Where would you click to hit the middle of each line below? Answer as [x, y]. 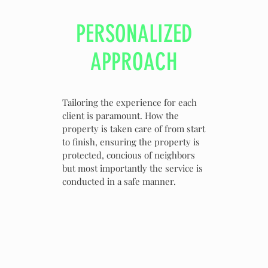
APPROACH [134, 62]
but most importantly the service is [133, 168]
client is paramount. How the [121, 115]
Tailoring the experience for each [130, 102]
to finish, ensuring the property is [131, 142]
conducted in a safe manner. [120, 181]
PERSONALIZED [134, 34]
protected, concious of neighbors [129, 155]
